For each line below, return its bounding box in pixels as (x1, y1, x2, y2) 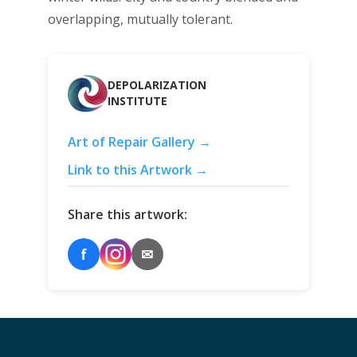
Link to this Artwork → (67, 160, 208, 178)
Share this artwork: (67, 205, 187, 223)
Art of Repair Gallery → (67, 132, 211, 151)
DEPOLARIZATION (107, 77, 206, 93)
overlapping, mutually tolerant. (47, 10, 233, 28)
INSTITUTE (107, 93, 167, 109)
